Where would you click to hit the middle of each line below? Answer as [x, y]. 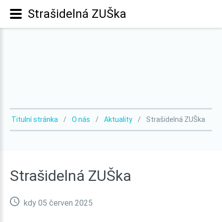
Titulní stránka [35, 119]
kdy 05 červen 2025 [57, 203]
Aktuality [118, 119]
